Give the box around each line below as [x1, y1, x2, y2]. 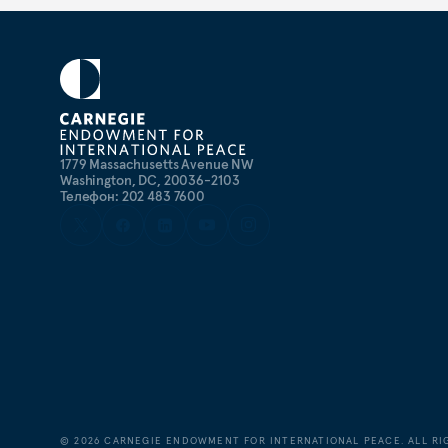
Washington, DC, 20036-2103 [60, 171, 240, 189]
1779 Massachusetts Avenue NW [60, 155, 254, 173]
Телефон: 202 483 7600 [60, 187, 206, 205]
